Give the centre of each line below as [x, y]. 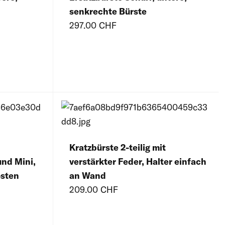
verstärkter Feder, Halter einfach [138, 162]
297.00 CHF [93, 26]
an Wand [88, 176]
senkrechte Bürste [108, 12]
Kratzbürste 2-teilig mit [118, 148]
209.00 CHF [94, 190]
